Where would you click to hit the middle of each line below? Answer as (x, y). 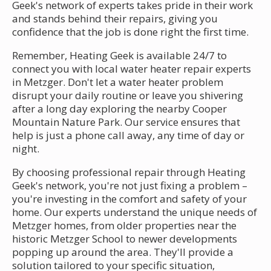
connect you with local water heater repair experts (132, 68)
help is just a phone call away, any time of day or (128, 135)
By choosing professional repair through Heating (129, 172)
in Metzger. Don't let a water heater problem (118, 82)
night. (26, 148)
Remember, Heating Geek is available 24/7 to (119, 55)
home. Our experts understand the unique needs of (135, 212)
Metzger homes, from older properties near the (124, 225)
